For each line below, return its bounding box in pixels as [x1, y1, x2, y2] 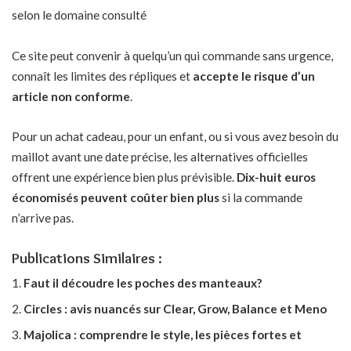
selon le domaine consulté [12, 8, 147, 23]
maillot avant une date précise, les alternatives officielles [12, 150, 308, 165]
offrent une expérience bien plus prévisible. [12, 170, 237, 185]
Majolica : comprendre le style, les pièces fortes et [24, 327, 302, 342]
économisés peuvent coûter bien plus [12, 190, 219, 205]
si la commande [219, 190, 302, 205]
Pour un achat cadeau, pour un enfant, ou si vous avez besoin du [12, 129, 338, 144]
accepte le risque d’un [193, 68, 315, 83]
